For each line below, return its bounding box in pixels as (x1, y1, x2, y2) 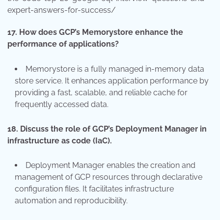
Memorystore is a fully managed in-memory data (26, 64, 204, 74)
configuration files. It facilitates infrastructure (15, 184, 174, 194)
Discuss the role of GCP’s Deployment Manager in (20, 124, 207, 134)
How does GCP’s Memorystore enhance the (19, 27, 183, 37)
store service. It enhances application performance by (15, 76, 209, 85)
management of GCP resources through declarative (15, 172, 202, 182)
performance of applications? (7, 39, 119, 49)
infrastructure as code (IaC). (7, 136, 112, 146)
